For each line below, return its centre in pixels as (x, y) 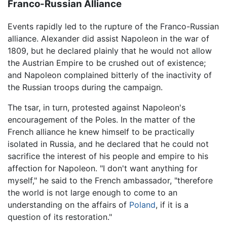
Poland (142, 205)
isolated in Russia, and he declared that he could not (108, 144)
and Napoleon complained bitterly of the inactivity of (110, 75)
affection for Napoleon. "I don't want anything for (103, 168)
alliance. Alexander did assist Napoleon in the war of (108, 39)
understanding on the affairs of (68, 205)
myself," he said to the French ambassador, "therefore (110, 181)
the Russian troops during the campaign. (85, 87)
